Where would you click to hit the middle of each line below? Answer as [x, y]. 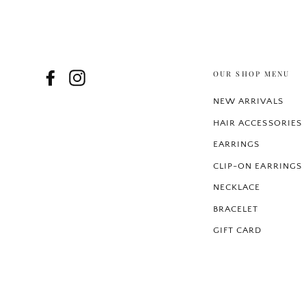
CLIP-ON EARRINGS [258, 166]
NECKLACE [237, 187]
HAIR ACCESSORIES [258, 123]
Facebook [82, 78]
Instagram [109, 78]
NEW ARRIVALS [248, 101]
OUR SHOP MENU [252, 74]
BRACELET [236, 209]
